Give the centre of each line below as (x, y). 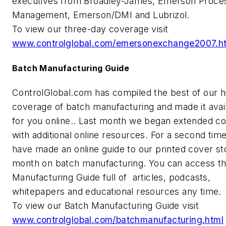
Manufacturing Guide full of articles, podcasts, (111, 178)
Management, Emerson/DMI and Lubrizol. (101, 15)
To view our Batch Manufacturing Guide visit (107, 206)
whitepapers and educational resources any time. (117, 192)
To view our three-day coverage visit (92, 29)
